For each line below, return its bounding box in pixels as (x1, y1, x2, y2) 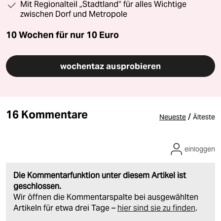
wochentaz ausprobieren (60, 60, 161, 72)
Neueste (159, 112, 186, 121)
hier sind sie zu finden (117, 202, 195, 213)
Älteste (193, 112, 215, 121)
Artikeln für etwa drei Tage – (13, 202, 117, 213)
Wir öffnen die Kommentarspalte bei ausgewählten (13, 191, 198, 202)
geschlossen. (13, 181, 61, 191)
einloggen (184, 144, 215, 153)
